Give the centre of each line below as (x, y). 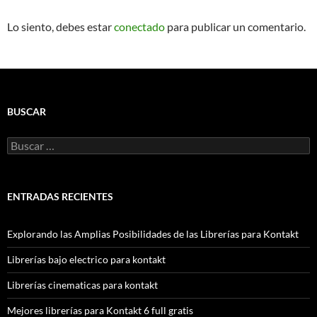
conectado (139, 27)
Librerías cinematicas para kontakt (82, 285)
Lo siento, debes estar (60, 27)
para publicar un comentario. (235, 27)
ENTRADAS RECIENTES (60, 197)
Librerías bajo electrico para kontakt (86, 260)
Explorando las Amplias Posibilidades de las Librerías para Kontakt (153, 234)
